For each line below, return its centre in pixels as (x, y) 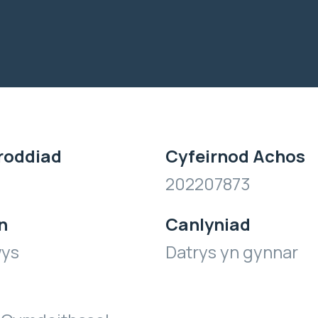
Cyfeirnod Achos (235, 156)
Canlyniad (208, 224)
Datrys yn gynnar (232, 252)
